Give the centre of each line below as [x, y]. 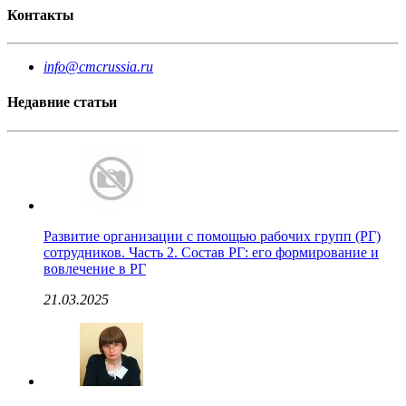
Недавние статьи [62, 102]
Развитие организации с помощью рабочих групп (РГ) [212, 236]
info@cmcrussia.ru [98, 67]
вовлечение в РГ [95, 268]
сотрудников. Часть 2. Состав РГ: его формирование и [211, 252]
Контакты [41, 14]
